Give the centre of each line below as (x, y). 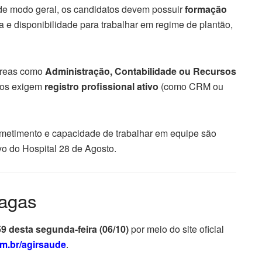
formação (206, 9)
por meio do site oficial (176, 229)
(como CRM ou (191, 86)
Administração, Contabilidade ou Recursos (141, 71)
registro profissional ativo (101, 86)
